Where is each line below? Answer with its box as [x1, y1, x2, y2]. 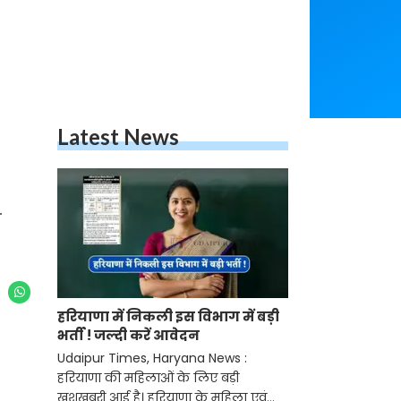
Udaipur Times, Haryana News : [57, 349, 247, 368]
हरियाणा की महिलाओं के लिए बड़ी [57, 369, 239, 388]
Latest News [57, 124, 179, 149]
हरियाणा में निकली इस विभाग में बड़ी [57, 307, 279, 327]
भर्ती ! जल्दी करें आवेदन [57, 326, 200, 346]
